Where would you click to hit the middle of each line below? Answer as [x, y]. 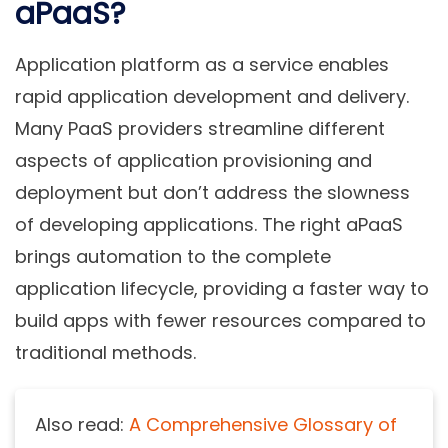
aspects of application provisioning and [193, 161]
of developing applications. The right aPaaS [209, 225]
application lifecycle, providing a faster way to [222, 289]
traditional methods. [105, 353]
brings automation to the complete [173, 257]
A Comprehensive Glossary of [263, 425]
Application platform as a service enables [202, 65]
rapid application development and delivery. [212, 97]
